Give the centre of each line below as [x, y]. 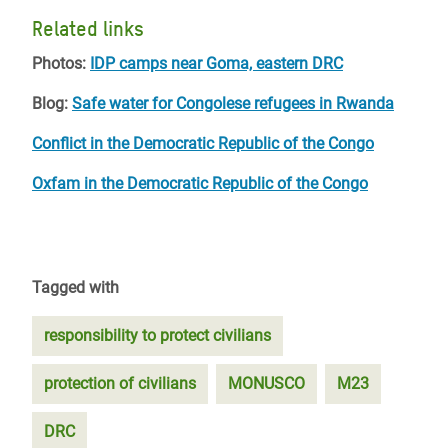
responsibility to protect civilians [157, 335]
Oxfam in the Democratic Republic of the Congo [200, 183]
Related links [88, 29]
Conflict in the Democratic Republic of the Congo [203, 143]
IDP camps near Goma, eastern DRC [216, 63]
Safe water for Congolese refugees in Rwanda [233, 103]
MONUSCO [266, 383]
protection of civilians [120, 383]
